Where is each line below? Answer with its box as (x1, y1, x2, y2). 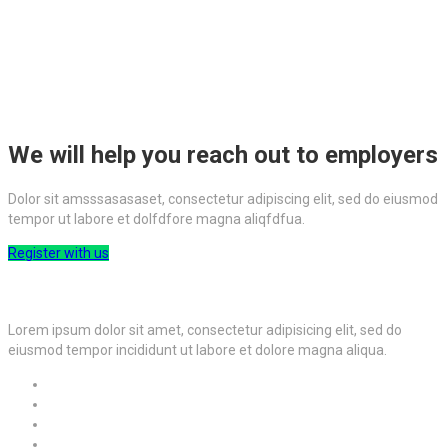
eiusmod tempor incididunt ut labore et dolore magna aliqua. (8, 342, 387, 359)
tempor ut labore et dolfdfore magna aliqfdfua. (8, 211, 305, 228)
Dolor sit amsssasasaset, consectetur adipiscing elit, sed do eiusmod (8, 191, 438, 208)
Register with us (8, 245, 109, 262)
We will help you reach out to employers (8, 141, 438, 170)
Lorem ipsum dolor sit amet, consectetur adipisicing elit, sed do (8, 322, 402, 339)
